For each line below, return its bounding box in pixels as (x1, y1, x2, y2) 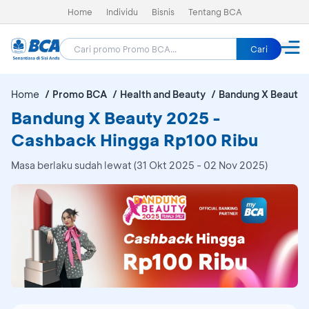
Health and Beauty (120, 88, 206, 101)
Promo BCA (52, 88, 107, 101)
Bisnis (151, 6, 175, 17)
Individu (106, 6, 138, 17)
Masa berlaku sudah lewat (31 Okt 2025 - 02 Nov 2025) (11, 159, 268, 172)
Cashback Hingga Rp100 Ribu (11, 129, 258, 150)
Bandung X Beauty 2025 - (11, 107, 221, 128)
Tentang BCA (188, 6, 242, 17)
